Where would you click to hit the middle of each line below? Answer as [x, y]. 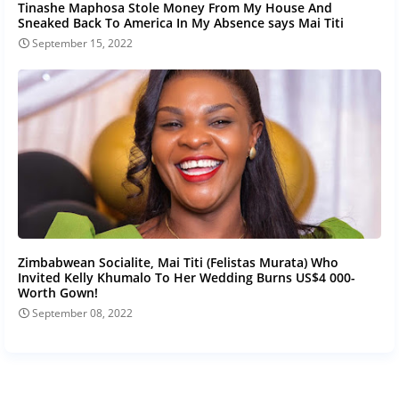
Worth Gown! [58, 292]
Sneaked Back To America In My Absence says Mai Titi [181, 22]
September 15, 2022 [82, 43]
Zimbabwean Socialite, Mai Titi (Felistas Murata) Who [178, 262]
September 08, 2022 [82, 313]
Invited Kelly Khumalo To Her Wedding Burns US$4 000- [187, 277]
